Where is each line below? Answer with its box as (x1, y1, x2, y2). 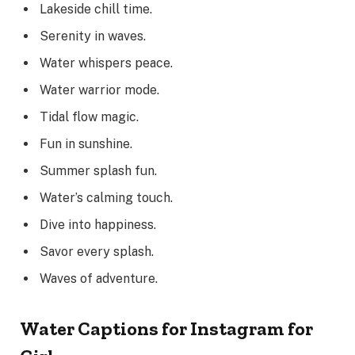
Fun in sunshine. (40, 136, 132, 152)
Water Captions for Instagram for (20, 317, 313, 341)
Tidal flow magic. (40, 109, 139, 125)
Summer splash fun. (40, 163, 157, 179)
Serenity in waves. (40, 29, 146, 44)
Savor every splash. (40, 244, 154, 260)
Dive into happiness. (40, 217, 156, 233)
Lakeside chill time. (40, 2, 152, 17)
